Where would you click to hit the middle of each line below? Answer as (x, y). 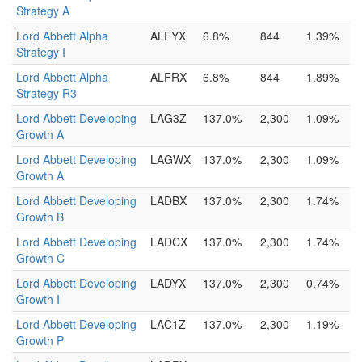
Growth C (40, 258)
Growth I (38, 299)
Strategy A (43, 11)
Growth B (40, 217)
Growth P (40, 340)
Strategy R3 (46, 93)
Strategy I (41, 52)
